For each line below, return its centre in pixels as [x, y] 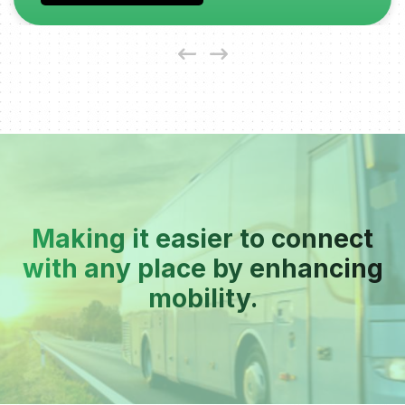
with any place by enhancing [202, 268]
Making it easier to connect [202, 238]
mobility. [202, 298]
